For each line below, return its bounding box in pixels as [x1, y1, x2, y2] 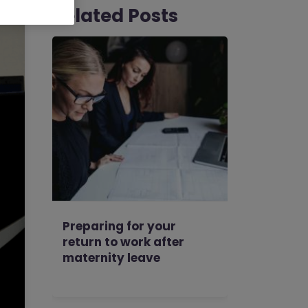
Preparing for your [63, 218, 176, 234]
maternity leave [63, 250, 160, 266]
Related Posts [52, 3, 178, 28]
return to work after [63, 234, 184, 250]
